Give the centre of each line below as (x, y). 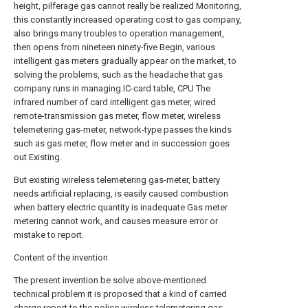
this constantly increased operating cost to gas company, (128, 20)
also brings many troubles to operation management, (119, 33)
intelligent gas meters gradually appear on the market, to (125, 61)
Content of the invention (61, 257)
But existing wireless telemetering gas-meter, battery (117, 180)
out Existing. (38, 157)
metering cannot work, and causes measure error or (116, 221)
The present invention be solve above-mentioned (110, 280)
